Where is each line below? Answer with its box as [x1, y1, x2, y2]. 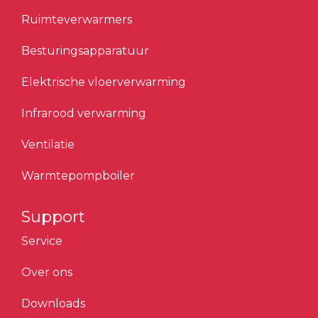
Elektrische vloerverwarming [21, 75, 186, 89]
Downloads [21, 297, 85, 310]
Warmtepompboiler [21, 169, 135, 182]
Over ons [21, 265, 72, 279]
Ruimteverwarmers [21, 13, 132, 26]
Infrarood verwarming [21, 106, 146, 120]
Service [21, 234, 62, 248]
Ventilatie [21, 138, 75, 151]
